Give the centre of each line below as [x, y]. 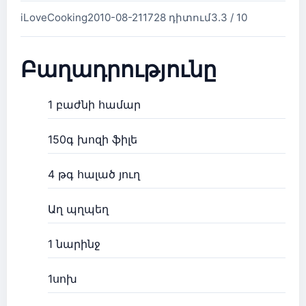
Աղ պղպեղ [78, 209]
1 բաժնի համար [94, 105]
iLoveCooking [54, 17]
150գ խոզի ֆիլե [93, 139]
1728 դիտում [177, 17]
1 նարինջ [74, 244]
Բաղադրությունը [119, 69]
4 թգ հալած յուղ [94, 174]
